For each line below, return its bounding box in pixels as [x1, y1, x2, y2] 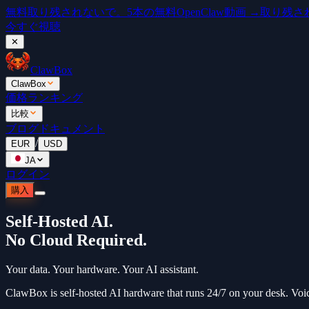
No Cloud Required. [6, 230, 147, 249]
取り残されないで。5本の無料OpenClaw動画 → [28, 6, 260, 18]
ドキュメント [39, 123, 105, 134]
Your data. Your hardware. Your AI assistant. [6, 263, 199, 275]
